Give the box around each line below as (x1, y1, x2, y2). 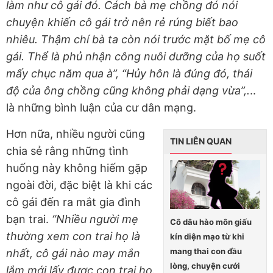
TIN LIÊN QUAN (170, 135, 232, 146)
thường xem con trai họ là (6, 229, 140, 243)
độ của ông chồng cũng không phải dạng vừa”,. (6, 83, 250, 97)
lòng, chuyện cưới (170, 261, 240, 271)
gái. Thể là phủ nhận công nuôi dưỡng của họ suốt (6, 49, 266, 63)
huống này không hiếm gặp (6, 161, 147, 174)
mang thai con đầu (170, 246, 242, 257)
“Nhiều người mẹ (52, 212, 138, 225)
